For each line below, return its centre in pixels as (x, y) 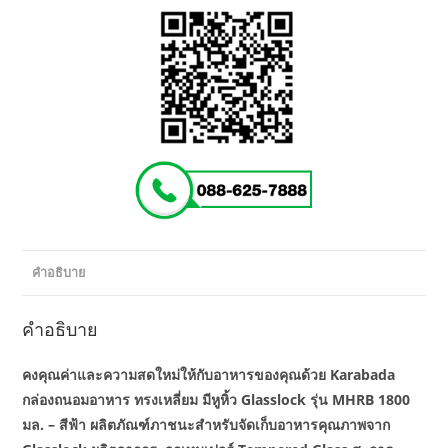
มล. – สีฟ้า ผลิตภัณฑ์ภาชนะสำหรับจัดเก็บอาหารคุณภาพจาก (206, 425)
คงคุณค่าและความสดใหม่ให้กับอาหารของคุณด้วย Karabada (209, 375)
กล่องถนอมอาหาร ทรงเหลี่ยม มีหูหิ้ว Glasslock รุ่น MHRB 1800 (216, 400)
